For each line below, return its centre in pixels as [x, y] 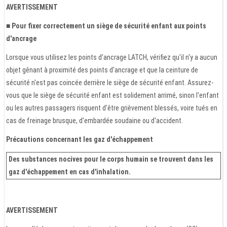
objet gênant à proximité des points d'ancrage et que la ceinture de [102, 70]
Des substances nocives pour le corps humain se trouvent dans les [111, 159]
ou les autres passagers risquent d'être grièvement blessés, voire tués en [112, 108]
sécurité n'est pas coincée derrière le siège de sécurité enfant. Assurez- [110, 82]
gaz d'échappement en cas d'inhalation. [70, 172]
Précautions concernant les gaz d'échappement [80, 139]
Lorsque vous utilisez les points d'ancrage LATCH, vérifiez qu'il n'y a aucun [112, 57]
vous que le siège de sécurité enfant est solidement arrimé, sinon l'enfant [112, 95]
